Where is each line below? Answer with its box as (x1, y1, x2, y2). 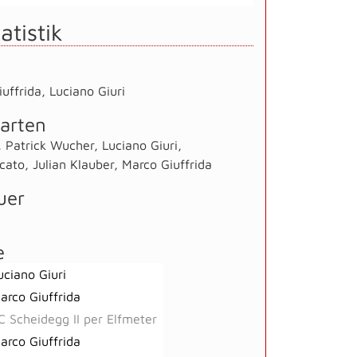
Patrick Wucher (6, 137, 94, 152)
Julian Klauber (33, 156, 114, 171)
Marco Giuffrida (122, 156, 212, 171)
